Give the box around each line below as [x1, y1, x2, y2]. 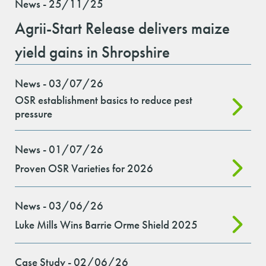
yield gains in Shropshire [15, 42, 170, 63]
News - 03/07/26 [15, 76, 103, 91]
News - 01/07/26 [15, 142, 103, 157]
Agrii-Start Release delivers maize [15, 18, 230, 39]
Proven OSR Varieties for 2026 [15, 160, 153, 176]
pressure [15, 106, 52, 122]
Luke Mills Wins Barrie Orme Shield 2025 [15, 217, 198, 232]
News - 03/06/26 [15, 198, 103, 214]
